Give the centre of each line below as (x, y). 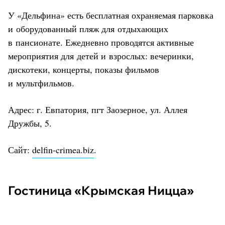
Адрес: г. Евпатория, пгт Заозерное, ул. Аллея (98, 109)
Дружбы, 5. (30, 123)
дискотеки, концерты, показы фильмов (84, 69)
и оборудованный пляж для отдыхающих (88, 28)
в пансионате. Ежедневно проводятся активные (101, 42)
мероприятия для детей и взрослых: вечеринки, (101, 55)
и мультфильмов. (41, 83)
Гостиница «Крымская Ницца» (104, 190)
